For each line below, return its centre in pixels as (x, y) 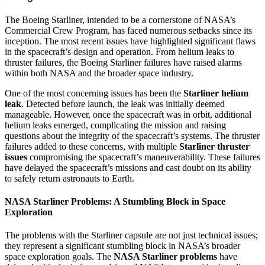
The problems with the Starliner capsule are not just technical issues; (131, 235)
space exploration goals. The (59, 257)
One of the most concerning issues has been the (94, 93)
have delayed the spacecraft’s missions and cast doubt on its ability (128, 167)
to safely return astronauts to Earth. (70, 178)
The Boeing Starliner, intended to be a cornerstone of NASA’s (120, 20)
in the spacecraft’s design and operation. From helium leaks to (119, 51)
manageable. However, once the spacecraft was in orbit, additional (128, 114)
